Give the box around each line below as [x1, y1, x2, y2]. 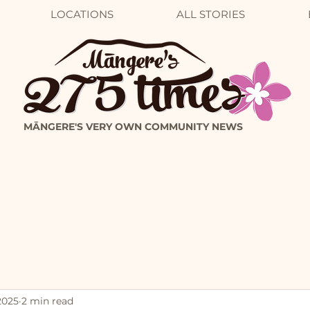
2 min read [21, 294, 73, 307]
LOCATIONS [50, 8, 113, 21]
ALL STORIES [176, 8, 245, 21]
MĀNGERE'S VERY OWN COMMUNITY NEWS [24, 120, 243, 133]
